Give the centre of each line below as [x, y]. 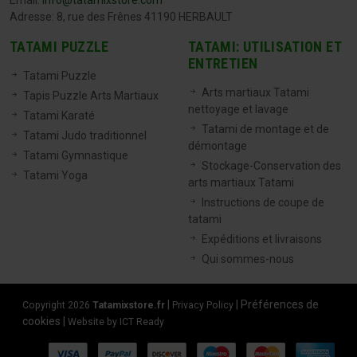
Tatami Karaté [59, 116]
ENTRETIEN [223, 64]
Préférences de [280, 305]
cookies [41, 322]
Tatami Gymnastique [76, 156]
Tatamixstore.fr [129, 306]
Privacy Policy [203, 306]
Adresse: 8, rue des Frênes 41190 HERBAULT [121, 17]
